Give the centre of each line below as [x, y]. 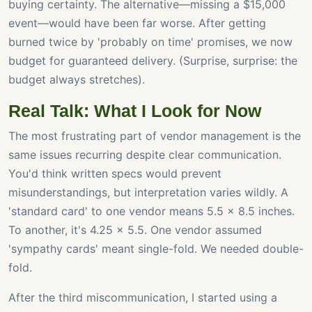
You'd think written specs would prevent [115, 174]
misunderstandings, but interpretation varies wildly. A [148, 193]
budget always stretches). [77, 80]
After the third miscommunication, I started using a [143, 298]
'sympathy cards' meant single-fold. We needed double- [156, 249]
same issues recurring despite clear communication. [145, 155]
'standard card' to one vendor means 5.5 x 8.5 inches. [151, 211]
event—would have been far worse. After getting [137, 23]
